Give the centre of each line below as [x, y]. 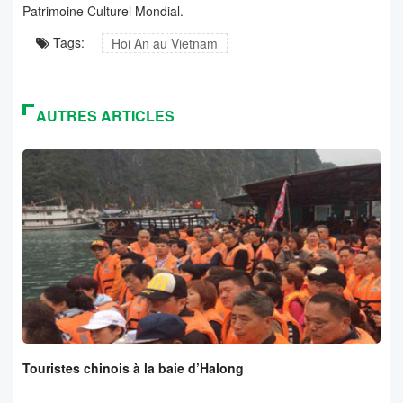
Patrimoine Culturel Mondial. [103, 11]
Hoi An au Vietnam [165, 44]
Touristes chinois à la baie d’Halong [133, 368]
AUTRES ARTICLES [105, 116]
